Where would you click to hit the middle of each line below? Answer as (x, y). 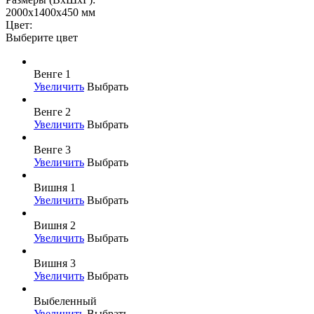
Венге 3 (52, 149)
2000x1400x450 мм (50, 12)
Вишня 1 (55, 187)
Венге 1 (52, 74)
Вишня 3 (55, 263)
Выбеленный (65, 301)
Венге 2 (52, 111)
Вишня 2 (55, 225)
